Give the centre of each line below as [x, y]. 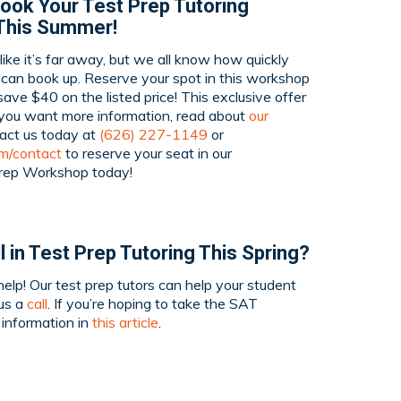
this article [125, 323]
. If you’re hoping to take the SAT [153, 304]
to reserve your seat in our [147, 154]
